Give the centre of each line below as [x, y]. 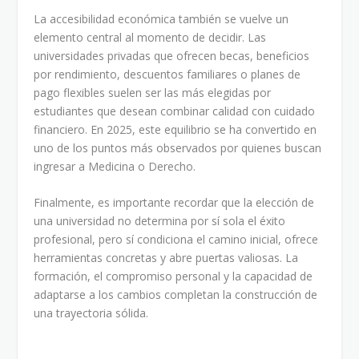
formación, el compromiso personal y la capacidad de [173, 276]
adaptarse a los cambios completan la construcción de [176, 294]
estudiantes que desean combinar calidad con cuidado [175, 111]
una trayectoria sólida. [91, 313]
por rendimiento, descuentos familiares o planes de [167, 74]
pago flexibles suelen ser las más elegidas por [153, 92]
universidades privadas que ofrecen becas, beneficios [172, 55]
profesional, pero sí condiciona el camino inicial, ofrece [176, 239]
